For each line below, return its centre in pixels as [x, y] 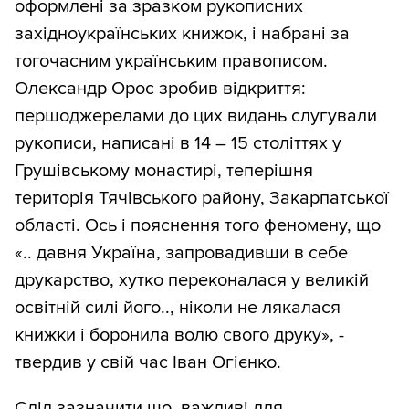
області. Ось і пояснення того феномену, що [198, 226]
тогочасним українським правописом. [171, 62]
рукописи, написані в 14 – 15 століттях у [178, 144]
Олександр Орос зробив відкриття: [160, 89]
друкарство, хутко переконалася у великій [192, 281]
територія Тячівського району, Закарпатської [202, 199]
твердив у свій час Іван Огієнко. [148, 363]
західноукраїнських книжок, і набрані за [182, 34]
